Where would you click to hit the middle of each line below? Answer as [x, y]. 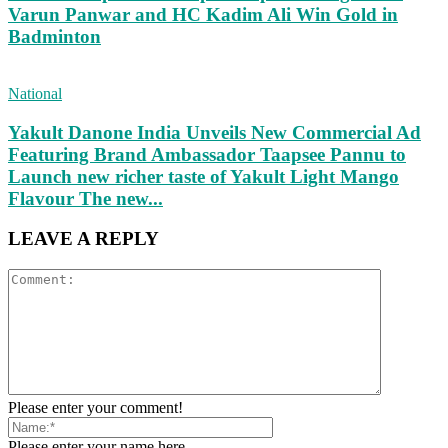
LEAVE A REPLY [83, 239]
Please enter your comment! [95, 408]
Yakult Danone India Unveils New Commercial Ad [214, 132]
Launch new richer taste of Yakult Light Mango [203, 176]
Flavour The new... [85, 198]
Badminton [54, 37]
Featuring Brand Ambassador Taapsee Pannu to [207, 154]
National [35, 93]
